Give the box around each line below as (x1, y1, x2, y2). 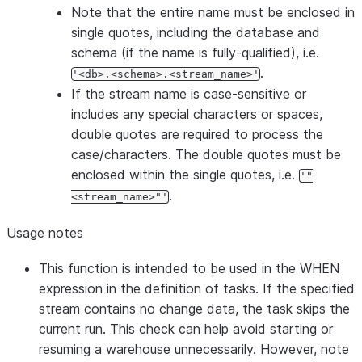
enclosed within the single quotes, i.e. (71, 166, 299, 183)
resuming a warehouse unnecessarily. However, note (39, 341, 349, 357)
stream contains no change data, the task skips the (39, 301, 350, 317)
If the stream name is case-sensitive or (71, 86, 306, 102)
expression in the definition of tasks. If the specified (39, 280, 355, 297)
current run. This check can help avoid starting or (39, 321, 333, 337)
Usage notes (6, 225, 83, 241)
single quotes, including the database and (71, 24, 320, 40)
